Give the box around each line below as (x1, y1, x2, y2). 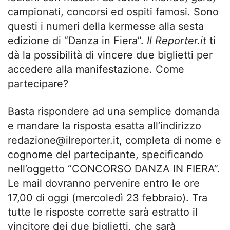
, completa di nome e (119, 134, 221, 147)
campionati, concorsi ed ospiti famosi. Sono (8, 6, 219, 18)
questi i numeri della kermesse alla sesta (8, 20, 204, 33)
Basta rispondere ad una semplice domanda (8, 105, 219, 118)
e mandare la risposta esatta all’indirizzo (8, 120, 201, 132)
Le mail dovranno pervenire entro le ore (8, 177, 200, 190)
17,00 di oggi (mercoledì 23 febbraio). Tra (8, 191, 207, 204)
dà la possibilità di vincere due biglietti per (8, 49, 213, 62)
